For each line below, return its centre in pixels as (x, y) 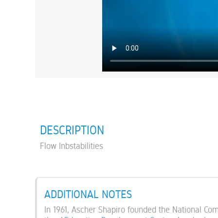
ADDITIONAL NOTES (88, 194)
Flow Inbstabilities (72, 145)
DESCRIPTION (72, 130)
